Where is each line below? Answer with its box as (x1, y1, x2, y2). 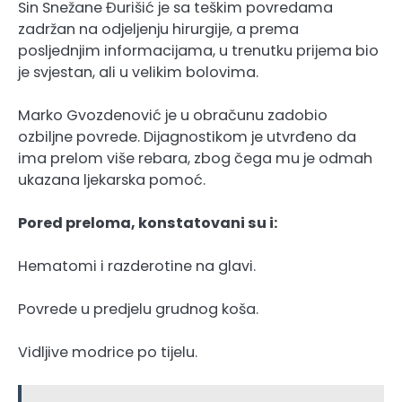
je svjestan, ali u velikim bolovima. (18, 61, 258, 83)
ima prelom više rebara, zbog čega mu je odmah (18, 147, 372, 169)
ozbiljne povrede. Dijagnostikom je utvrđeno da (18, 126, 356, 147)
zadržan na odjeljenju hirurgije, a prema (18, 18, 299, 39)
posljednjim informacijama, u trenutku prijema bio (18, 39, 379, 61)
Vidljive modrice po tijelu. (18, 342, 197, 363)
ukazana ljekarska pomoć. (18, 169, 205, 190)
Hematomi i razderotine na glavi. (18, 255, 256, 276)
